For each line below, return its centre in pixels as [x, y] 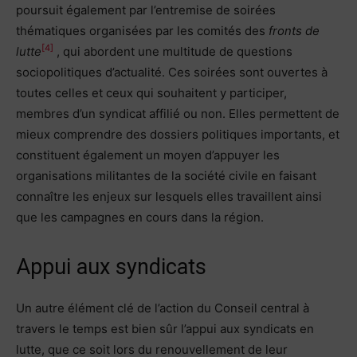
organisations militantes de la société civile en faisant [166, 175]
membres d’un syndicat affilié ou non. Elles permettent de [178, 113]
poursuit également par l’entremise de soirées [146, 10]
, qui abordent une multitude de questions [173, 51]
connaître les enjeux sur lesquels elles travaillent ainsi [169, 196]
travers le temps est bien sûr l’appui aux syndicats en [165, 328]
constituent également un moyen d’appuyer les [148, 155]
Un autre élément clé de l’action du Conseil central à [163, 308]
